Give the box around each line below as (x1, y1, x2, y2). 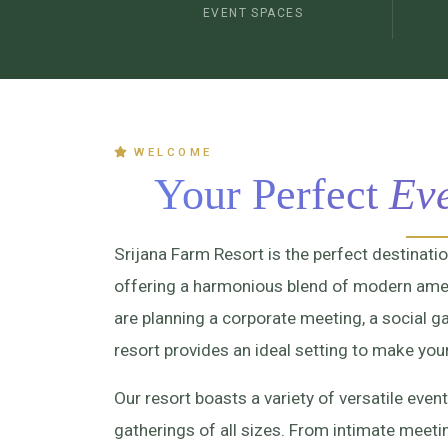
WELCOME (134, 144, 213, 159)
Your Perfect (153, 170, 389, 220)
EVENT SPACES (202, 5, 304, 20)
